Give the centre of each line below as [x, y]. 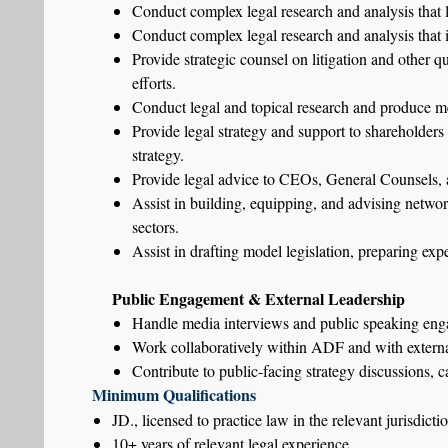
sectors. [155, 226]
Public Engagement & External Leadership [258, 298]
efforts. [154, 82]
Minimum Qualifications [174, 394]
